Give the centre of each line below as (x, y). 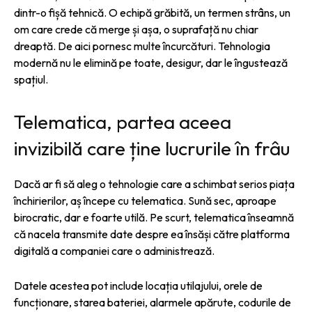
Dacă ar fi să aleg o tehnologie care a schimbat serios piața (154, 184)
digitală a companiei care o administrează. (114, 250)
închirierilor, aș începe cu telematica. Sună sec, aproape (145, 200)
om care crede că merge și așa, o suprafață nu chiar (136, 29)
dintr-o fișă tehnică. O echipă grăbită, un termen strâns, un (152, 12)
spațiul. (31, 79)
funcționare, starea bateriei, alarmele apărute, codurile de (153, 302)
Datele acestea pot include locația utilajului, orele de (138, 285)
